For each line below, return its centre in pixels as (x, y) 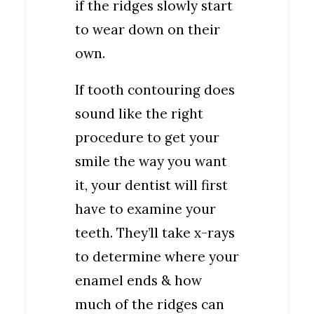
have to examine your (145, 209)
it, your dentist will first (151, 185)
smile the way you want (151, 161)
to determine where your (157, 257)
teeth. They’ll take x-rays (155, 233)
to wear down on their (148, 29)
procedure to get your (147, 137)
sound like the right (139, 114)
